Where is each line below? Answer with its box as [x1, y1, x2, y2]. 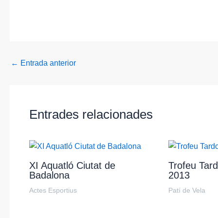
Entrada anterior [18, 58, 76, 67]
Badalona [29, 170, 70, 181]
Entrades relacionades [29, 107, 153, 122]
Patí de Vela [168, 186, 205, 195]
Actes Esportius [29, 186, 77, 195]
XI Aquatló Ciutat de [29, 160, 115, 171]
